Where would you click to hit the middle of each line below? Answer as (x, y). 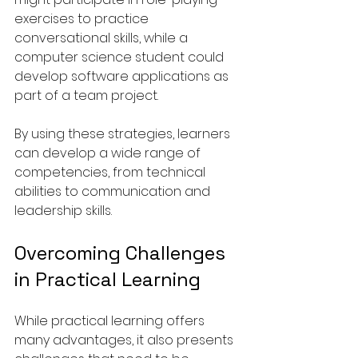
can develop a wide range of (109, 153)
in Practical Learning (107, 279)
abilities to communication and (114, 191)
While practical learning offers (111, 320)
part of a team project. (86, 95)
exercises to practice (83, 18)
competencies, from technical (111, 172)
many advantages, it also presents (125, 340)
